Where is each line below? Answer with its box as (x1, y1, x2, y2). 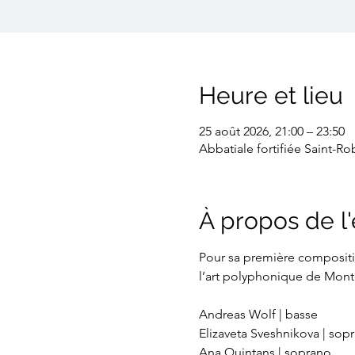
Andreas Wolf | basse (198, 307, 318, 322)
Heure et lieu (198, 82, 343, 109)
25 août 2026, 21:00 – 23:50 (198, 124, 345, 139)
